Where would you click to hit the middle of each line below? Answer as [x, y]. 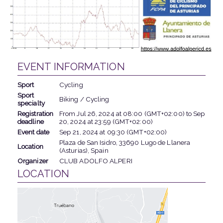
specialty [31, 103]
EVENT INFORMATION [71, 66]
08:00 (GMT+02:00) [154, 113]
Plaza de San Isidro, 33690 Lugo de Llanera [125, 142]
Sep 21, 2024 [79, 132]
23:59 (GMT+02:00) [124, 121]
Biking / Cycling [84, 99]
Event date [33, 132]
